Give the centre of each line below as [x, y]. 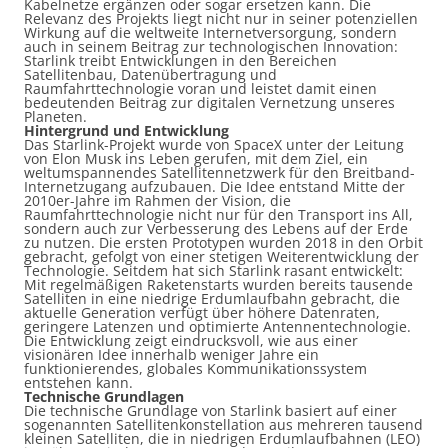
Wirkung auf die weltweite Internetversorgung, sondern [210, 32]
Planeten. [55, 116]
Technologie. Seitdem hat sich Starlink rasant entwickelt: [213, 270]
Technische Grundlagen [104, 396]
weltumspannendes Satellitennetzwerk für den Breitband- [219, 172]
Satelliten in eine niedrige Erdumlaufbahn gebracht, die [212, 298]
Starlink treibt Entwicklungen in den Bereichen [180, 60]
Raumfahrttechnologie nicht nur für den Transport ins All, [218, 214]
